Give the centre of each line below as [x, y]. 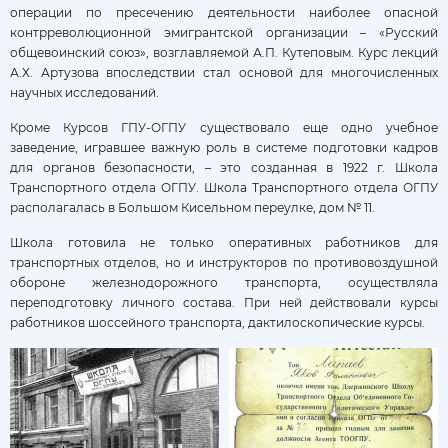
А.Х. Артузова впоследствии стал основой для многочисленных [224, 72]
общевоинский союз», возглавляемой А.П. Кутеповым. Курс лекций [224, 52]
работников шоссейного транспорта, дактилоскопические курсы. [217, 322]
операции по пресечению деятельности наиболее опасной [224, 12]
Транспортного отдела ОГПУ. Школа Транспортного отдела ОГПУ [224, 187]
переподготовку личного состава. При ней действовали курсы [224, 302]
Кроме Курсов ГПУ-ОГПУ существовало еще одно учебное [224, 127]
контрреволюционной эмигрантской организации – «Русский [224, 32]
